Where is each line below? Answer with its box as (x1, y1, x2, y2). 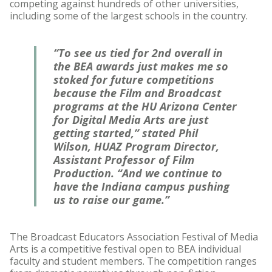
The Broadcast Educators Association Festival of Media (10, 230, 258, 244)
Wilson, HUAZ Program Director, (53, 139, 219, 154)
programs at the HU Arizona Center (53, 99, 237, 114)
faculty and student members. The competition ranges (10, 254, 257, 268)
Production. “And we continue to (53, 166, 222, 181)
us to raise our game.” (53, 192, 169, 208)
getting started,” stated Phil (53, 126, 198, 141)
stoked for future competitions (53, 72, 214, 87)
